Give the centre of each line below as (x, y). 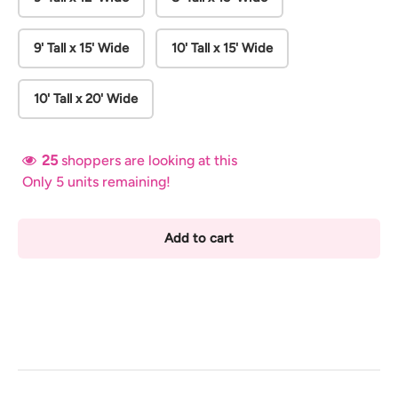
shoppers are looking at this (149, 161)
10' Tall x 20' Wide (86, 99)
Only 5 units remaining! (96, 182)
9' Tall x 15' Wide (81, 48)
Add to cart (199, 239)
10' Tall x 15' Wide (222, 48)
